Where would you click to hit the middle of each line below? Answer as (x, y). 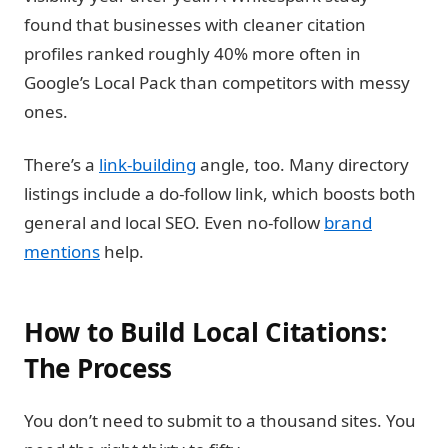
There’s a (61, 164)
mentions (62, 251)
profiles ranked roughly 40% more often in (192, 53)
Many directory (347, 164)
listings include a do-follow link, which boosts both (220, 193)
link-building (147, 164)
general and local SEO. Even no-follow (174, 222)
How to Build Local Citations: (205, 332)
